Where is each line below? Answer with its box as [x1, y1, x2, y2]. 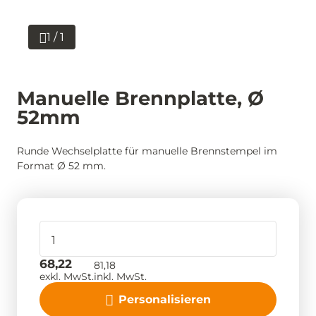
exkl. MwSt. [39, 270, 94, 283]
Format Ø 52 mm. [17, 159, 106, 172]
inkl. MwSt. [94, 270, 147, 283]
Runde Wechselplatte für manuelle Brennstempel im [17, 145, 277, 157]
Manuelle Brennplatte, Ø [17, 87, 264, 110]
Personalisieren [118, 292, 211, 306]
